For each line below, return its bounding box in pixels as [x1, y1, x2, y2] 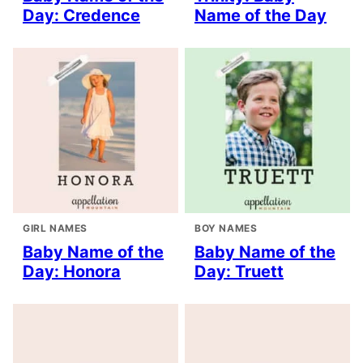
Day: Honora [23, 261, 121, 281]
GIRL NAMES [23, 221, 88, 234]
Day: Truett [194, 261, 284, 281]
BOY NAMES [194, 221, 258, 234]
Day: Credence [23, 5, 140, 25]
